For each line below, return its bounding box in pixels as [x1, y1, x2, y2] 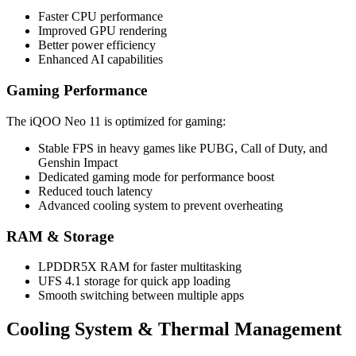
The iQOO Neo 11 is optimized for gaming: [6, 114, 226, 128]
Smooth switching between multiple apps [38, 288, 244, 303]
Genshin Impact [38, 155, 118, 169]
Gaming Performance [6, 82, 147, 99]
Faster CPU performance [38, 10, 163, 24]
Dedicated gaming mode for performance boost [38, 169, 274, 184]
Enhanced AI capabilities [38, 52, 163, 67]
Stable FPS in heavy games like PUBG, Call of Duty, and [38, 141, 327, 155]
